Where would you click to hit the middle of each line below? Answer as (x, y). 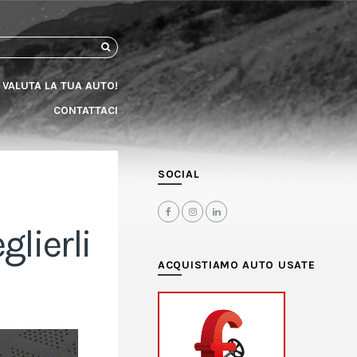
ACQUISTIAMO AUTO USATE (237, 265)
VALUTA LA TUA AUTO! (60, 86)
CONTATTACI (85, 110)
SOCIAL (179, 174)
